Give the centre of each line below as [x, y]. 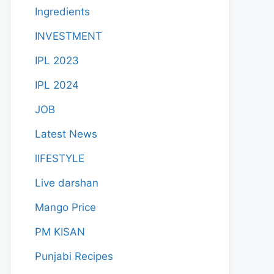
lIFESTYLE [60, 158]
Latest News [66, 134]
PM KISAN [60, 232]
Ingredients [62, 12]
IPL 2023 [57, 61]
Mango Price [65, 207]
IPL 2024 [57, 85]
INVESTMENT [68, 36]
